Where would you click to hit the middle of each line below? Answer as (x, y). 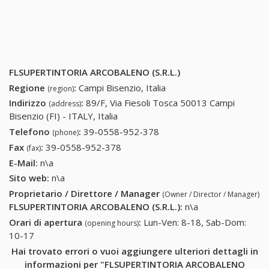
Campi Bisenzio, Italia (122, 87)
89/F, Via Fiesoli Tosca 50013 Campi (160, 103)
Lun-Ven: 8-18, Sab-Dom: (195, 222)
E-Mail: (23, 162)
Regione (28, 87)
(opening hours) (112, 223)
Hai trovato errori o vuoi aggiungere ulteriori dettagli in (134, 251)
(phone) (65, 133)
